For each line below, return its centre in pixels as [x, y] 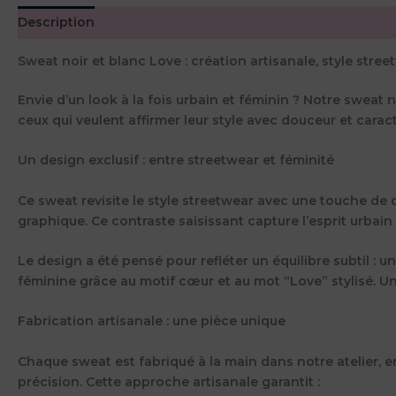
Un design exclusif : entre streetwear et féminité [176, 160]
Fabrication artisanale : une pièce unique [152, 321]
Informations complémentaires [213, 22]
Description [56, 22]
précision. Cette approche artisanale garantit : [169, 381]
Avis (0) [355, 22]
